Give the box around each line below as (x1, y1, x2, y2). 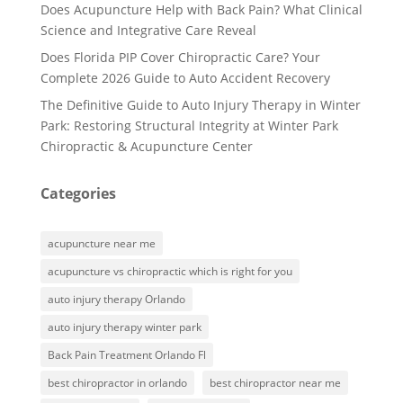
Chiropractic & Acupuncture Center (40, 137, 253, 155)
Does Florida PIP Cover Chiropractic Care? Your (40, 48, 320, 66)
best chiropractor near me (209, 374, 341, 390)
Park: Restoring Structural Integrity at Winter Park (40, 116, 338, 134)
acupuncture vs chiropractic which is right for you (47, 263, 292, 279)
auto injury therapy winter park (47, 318, 201, 335)
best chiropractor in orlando (47, 374, 187, 390)
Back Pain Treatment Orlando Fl (47, 346, 206, 363)
